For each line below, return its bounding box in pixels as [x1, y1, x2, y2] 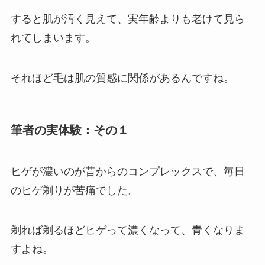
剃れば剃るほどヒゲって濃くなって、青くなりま [10, 224, 245, 237]
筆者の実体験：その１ [10, 124, 129, 137]
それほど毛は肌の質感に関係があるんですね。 [10, 72, 234, 85]
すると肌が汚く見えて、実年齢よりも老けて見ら [10, 13, 245, 25]
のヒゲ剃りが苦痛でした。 [10, 184, 138, 196]
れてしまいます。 [10, 32, 96, 44]
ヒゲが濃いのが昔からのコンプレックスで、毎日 [10, 165, 245, 177]
